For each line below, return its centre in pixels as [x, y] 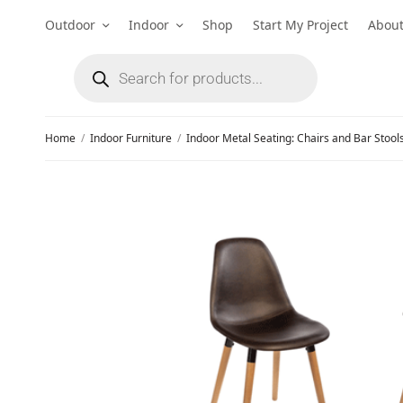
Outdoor [70, 24]
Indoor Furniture [131, 138]
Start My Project [300, 24]
